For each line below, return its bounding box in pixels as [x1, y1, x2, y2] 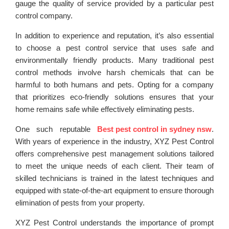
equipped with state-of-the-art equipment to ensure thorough [15, 186, 214, 195]
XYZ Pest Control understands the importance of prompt [15, 218, 214, 227]
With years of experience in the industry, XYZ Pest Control [15, 137, 214, 146]
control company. [15, 11, 73, 20]
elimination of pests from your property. [15, 198, 145, 208]
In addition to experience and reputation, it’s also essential [15, 31, 214, 40]
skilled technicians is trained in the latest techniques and [15, 174, 214, 183]
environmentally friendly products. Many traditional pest [15, 56, 214, 65]
